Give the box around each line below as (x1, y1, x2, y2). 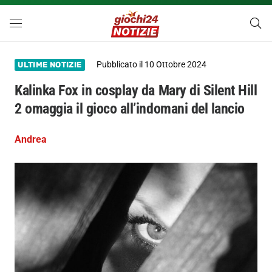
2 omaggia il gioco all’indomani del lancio (15, 100, 245, 118)
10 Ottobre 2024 (144, 59, 207, 70)
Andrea (15, 134, 47, 146)
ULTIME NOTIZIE (18, 60, 82, 70)
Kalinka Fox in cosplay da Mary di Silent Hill (15, 82, 257, 100)
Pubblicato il (97, 59, 145, 70)
